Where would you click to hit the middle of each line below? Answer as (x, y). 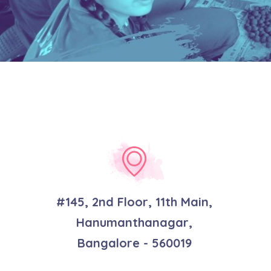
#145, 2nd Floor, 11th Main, (134, 202)
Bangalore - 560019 (134, 243)
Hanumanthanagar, (134, 222)
